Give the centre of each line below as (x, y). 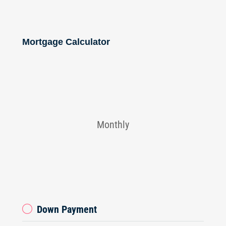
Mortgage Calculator (66, 42)
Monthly (113, 125)
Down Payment (67, 209)
